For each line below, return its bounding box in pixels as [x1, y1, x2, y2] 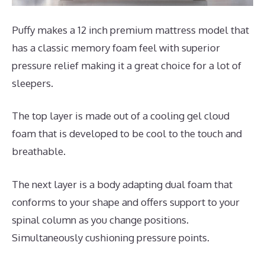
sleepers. [12, 76, 53, 89]
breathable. [12, 145, 66, 158]
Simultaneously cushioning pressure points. [12, 231, 209, 244]
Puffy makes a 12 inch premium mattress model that [12, 23, 249, 36]
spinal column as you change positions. [12, 213, 189, 226]
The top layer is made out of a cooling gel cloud [12, 109, 230, 122]
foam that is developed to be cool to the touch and [12, 127, 242, 140]
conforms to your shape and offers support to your [12, 195, 240, 208]
